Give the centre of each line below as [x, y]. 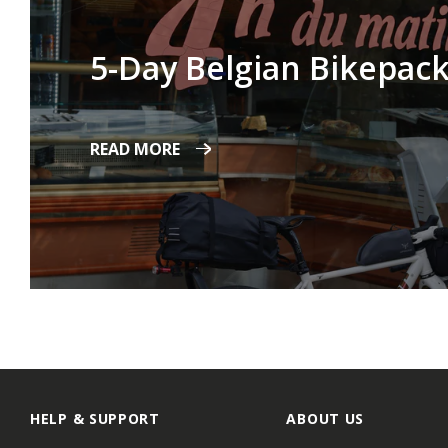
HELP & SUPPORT [95, 419]
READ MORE [135, 148]
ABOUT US [325, 419]
